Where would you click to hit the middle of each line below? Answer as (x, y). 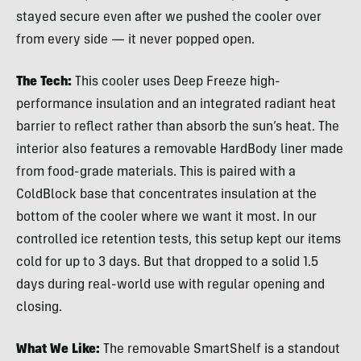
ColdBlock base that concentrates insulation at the (166, 195)
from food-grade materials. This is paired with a (156, 172)
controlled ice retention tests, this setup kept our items (178, 240)
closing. (39, 307)
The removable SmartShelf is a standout (220, 349)
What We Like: (58, 349)
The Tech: (44, 82)
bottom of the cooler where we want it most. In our (166, 217)
